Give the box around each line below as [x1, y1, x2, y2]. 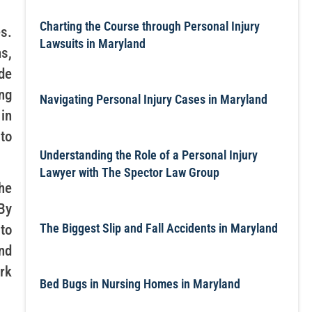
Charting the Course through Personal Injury [39, 19, 260, 33]
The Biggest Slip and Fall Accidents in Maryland [39, 221, 278, 235]
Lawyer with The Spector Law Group [39, 165, 219, 180]
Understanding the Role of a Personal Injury [39, 148, 258, 162]
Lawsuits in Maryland [39, 36, 146, 51]
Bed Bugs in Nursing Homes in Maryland [39, 276, 240, 291]
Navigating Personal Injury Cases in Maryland [39, 92, 267, 107]
